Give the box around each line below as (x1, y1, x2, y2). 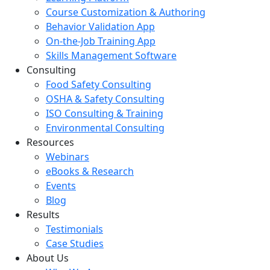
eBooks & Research (46, 164, 134, 178)
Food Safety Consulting (46, 77, 151, 91)
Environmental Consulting (46, 121, 165, 134)
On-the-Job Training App (46, 34, 155, 48)
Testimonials (46, 222, 103, 236)
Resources (27, 135, 74, 149)
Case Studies (46, 236, 104, 250)
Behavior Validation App (46, 19, 155, 33)
